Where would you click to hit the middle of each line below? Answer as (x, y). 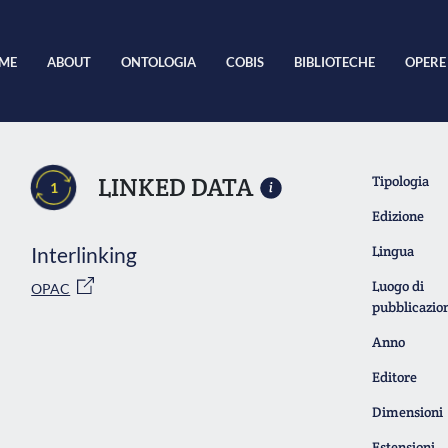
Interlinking (84, 254)
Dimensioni (408, 412)
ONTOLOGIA (158, 61)
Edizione (398, 216)
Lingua (393, 251)
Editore (395, 377)
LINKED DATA (176, 187)
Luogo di (398, 286)
